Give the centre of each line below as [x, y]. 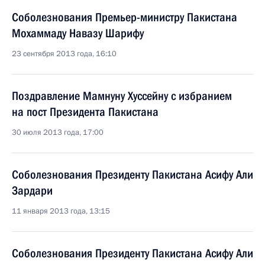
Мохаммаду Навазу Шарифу [78, 33]
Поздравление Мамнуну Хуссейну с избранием [122, 96]
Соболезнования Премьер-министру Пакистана [125, 17]
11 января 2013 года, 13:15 [61, 211]
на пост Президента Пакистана [85, 112]
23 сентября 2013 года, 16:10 [64, 54]
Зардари [32, 190]
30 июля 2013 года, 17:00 [58, 132]
